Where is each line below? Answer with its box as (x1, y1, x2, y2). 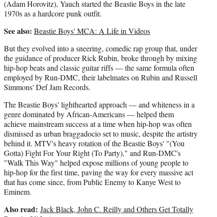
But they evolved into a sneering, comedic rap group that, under (4, 43, 197, 53)
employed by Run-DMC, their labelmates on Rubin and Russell (4, 72, 197, 82)
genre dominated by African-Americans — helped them (4, 108, 174, 119)
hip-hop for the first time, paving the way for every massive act (4, 167, 193, 177)
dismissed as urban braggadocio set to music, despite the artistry (4, 128, 198, 139)
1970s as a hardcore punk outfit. (4, 8, 102, 18)
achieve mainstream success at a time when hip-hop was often (4, 118, 192, 129)
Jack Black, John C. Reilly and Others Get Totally (40, 203, 193, 214)
